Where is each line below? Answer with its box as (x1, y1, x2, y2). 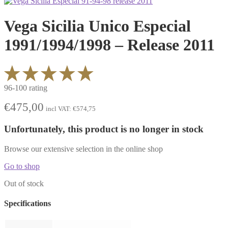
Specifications (4, 198, 51, 208)
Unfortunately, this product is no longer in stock (4, 123, 204, 134)
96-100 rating (4, 83, 47, 93)
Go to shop (4, 161, 40, 170)
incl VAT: (46, 105, 73, 113)
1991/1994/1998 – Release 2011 (4, 35, 215, 54)
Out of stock (4, 179, 44, 188)
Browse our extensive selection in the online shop (4, 144, 163, 153)
